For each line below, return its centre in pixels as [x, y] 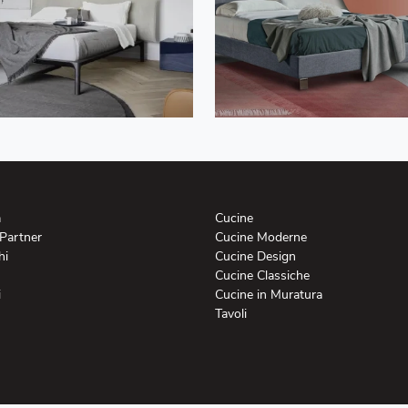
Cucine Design [255, 256]
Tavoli [231, 313]
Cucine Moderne [261, 237]
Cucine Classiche [262, 275]
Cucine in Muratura [269, 294]
